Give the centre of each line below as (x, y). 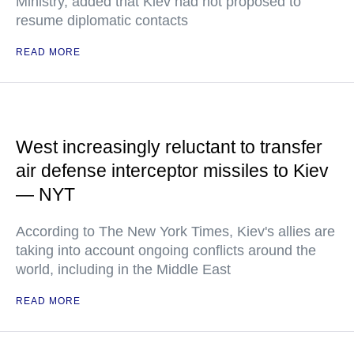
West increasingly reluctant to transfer (169, 147)
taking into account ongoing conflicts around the (166, 250)
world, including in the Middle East (123, 269)
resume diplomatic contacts (102, 21)
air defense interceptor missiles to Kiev (172, 171)
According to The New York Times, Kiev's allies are (175, 232)
